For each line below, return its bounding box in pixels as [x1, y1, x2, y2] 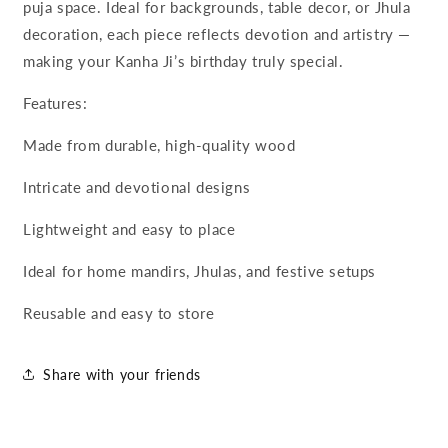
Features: [23, 94, 88, 112]
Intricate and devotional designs [23, 178, 251, 196]
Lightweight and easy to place [23, 220, 236, 238]
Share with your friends [43, 365, 201, 383]
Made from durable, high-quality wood [23, 136, 296, 154]
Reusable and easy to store [23, 304, 215, 322]
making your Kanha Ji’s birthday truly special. [23, 52, 344, 70]
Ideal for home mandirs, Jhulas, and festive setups [23, 262, 376, 280]
